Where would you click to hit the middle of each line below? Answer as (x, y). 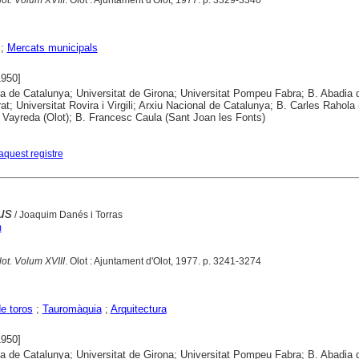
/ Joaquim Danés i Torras (67, 214)
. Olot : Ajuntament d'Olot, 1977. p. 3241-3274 (163, 261)
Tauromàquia (72, 309)
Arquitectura (138, 309)
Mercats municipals (52, 47)
